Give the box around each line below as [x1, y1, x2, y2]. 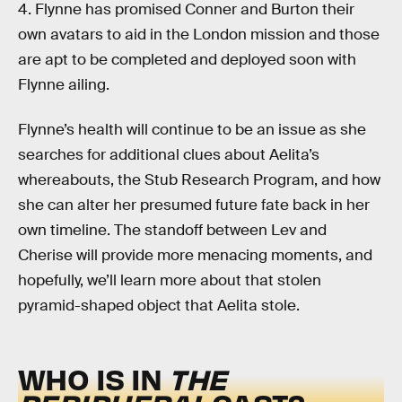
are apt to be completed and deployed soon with [18, 50, 356, 70]
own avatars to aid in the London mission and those [18, 25, 380, 45]
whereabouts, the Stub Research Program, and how [18, 170, 380, 189]
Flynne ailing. [18, 75, 109, 95]
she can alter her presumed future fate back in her [18, 195, 370, 214]
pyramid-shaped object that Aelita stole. [18, 295, 300, 315]
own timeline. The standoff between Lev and [18, 220, 327, 240]
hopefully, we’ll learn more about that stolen [18, 270, 321, 290]
